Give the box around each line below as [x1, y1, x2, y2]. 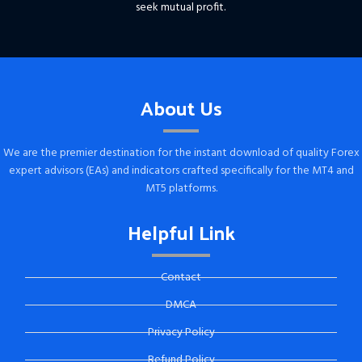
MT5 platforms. [145, 179, 217, 198]
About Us [140, 89, 222, 125]
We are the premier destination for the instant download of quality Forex [2, 143, 360, 162]
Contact [161, 267, 201, 287]
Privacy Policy [147, 322, 215, 342]
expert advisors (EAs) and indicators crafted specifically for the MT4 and [8, 161, 354, 180]
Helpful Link [127, 213, 235, 250]
